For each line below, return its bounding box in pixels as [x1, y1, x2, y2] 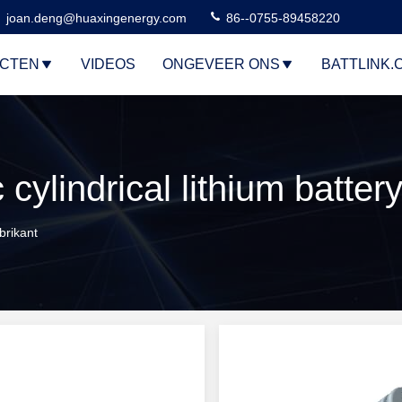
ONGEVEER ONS [162, 57, 280, 72]
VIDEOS [80, 57, 135, 72]
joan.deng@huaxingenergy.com [6, 11, 187, 25]
